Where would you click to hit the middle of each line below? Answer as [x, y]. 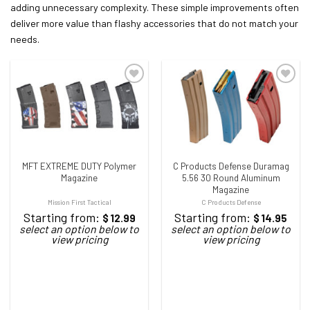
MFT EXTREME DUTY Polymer [79, 166]
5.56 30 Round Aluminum [231, 177]
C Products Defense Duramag [231, 166]
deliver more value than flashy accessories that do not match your [154, 24]
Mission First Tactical [79, 202]
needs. [25, 39]
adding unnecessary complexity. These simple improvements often [155, 8]
